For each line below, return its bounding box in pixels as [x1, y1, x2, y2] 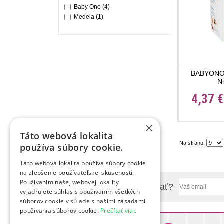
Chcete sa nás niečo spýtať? [59, 181, 173, 192]
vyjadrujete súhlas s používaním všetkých [20, 187, 140, 196]
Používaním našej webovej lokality [20, 178, 119, 186]
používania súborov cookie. [20, 206, 101, 215]
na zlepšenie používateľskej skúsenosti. [20, 168, 134, 177]
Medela [74, 13, 94, 20]
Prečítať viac [100, 206, 137, 215]
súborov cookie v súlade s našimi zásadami [20, 197, 146, 205]
